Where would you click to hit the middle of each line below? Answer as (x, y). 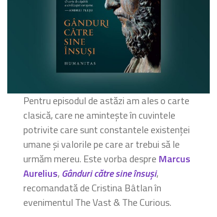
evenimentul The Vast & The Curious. (98, 202)
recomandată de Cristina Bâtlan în (93, 188)
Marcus (175, 159)
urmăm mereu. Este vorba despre (91, 159)
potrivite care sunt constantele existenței (107, 130)
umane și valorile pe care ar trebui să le (102, 144)
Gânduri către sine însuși (109, 173)
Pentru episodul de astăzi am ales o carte (107, 101)
